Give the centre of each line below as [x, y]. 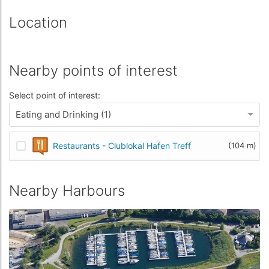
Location [38, 22]
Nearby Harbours [67, 190]
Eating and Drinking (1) [63, 114]
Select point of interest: [55, 95]
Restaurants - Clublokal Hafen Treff [122, 146]
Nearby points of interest [93, 70]
